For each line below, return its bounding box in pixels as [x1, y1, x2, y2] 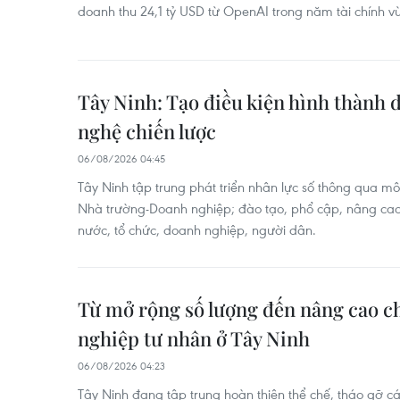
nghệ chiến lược [78, 118, 216, 145]
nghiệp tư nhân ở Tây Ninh [78, 325, 310, 352]
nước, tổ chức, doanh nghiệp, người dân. [78, 221, 316, 238]
